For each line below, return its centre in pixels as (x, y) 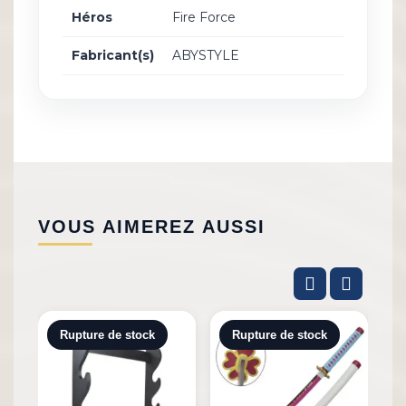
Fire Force (204, 18)
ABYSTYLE (206, 56)
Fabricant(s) (113, 56)
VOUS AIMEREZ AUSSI (152, 227)
